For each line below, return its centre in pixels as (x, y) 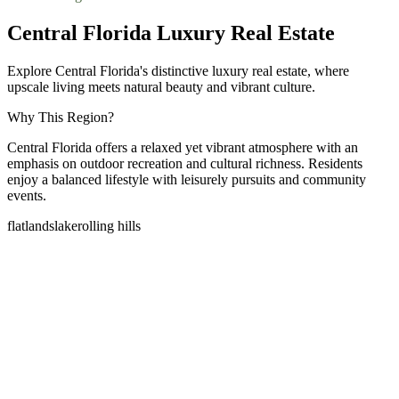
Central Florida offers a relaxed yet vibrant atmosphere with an (183, 147)
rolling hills (109, 225)
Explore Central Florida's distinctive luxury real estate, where (178, 70)
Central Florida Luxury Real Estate (171, 33)
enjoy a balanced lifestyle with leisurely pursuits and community (187, 179)
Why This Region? (61, 117)
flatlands (31, 225)
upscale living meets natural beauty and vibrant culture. (161, 86)
